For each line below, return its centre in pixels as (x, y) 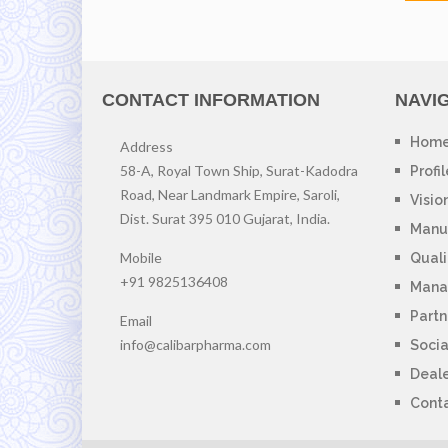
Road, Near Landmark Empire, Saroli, (230, 195)
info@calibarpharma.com (195, 345)
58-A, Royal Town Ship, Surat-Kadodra (239, 171)
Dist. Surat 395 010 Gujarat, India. (225, 219)
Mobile (141, 258)
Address (146, 147)
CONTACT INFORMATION (211, 100)
